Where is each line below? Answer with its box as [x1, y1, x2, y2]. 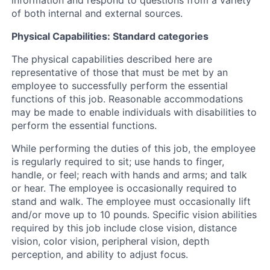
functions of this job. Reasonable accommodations [11, 92, 243, 105]
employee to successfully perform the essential [11, 79, 228, 92]
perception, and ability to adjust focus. [11, 248, 188, 260]
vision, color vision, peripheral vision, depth [11, 234, 209, 247]
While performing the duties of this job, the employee [11, 142, 256, 154]
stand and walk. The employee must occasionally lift [11, 195, 251, 207]
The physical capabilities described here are [11, 52, 212, 65]
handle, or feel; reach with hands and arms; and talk [11, 168, 247, 181]
